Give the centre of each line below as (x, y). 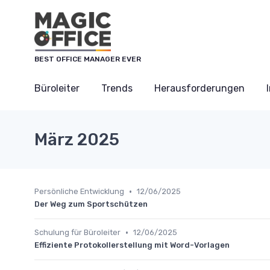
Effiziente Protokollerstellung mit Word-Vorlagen (132, 245)
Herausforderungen (199, 88)
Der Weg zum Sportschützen (91, 204)
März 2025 (77, 140)
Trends (117, 88)
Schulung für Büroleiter (77, 232)
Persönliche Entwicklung (79, 191)
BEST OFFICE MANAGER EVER (88, 59)
